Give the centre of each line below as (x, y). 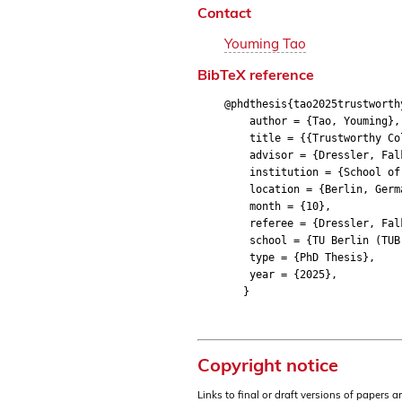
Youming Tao (266, 44)
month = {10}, (278, 206)
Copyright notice (268, 365)
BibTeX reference (256, 75)
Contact (224, 13)
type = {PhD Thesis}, (300, 257)
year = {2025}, (281, 274)
